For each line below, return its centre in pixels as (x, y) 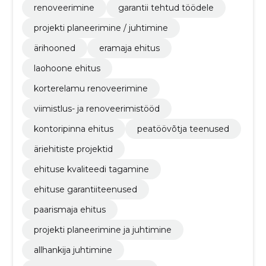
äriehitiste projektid (73, 149)
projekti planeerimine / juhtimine (101, 28)
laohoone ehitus (67, 68)
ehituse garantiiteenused (85, 189)
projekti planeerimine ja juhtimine (102, 230)
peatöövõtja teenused (183, 129)
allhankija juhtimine (73, 250)
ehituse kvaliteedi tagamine (91, 169)
